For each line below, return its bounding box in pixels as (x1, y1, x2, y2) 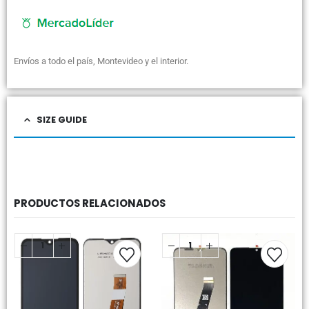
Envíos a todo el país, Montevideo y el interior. (14, 55, 188, 66)
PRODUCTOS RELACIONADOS (14, 196, 166, 211)
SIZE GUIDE (37, 113, 87, 127)
